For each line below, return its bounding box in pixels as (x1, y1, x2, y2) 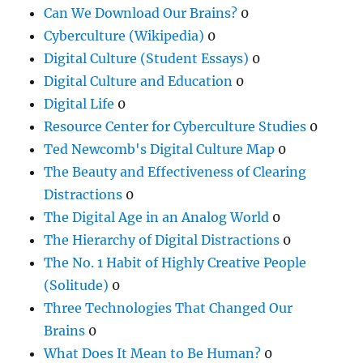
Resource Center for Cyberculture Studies (44, 118, 307, 135)
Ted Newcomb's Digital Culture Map (44, 141, 275, 158)
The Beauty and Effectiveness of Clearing (44, 164, 307, 181)
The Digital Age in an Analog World (44, 209, 270, 226)
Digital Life (44, 96, 115, 113)
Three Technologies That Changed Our (44, 300, 293, 317)
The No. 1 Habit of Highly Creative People (44, 254, 307, 271)
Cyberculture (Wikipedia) (44, 28, 205, 45)
